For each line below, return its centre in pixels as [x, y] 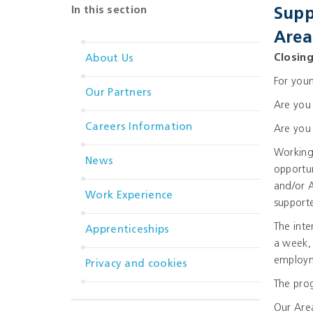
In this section [109, 11]
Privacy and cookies [137, 264]
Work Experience [129, 196]
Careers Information [139, 128]
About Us [110, 59]
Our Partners [119, 93]
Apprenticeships [128, 230]
